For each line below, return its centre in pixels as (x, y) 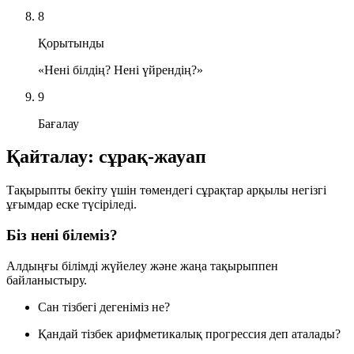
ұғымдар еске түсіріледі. (72, 205)
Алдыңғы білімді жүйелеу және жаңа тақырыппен (142, 265)
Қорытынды (71, 43)
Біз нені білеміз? (62, 235)
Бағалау (58, 123)
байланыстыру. (47, 280)
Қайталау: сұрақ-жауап (106, 157)
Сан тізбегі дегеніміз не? (104, 307)
